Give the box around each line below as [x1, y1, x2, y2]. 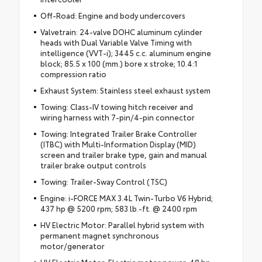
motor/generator [40, 240, 105, 251]
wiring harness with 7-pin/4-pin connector [40, 111, 195, 122]
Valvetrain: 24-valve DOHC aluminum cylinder [40, 26, 202, 37]
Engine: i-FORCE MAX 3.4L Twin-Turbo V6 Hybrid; [40, 192, 213, 203]
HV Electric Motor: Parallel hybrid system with [40, 219, 204, 230]
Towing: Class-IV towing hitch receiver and [40, 101, 193, 112]
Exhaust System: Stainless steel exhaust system [40, 84, 211, 95]
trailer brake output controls [40, 159, 146, 170]
